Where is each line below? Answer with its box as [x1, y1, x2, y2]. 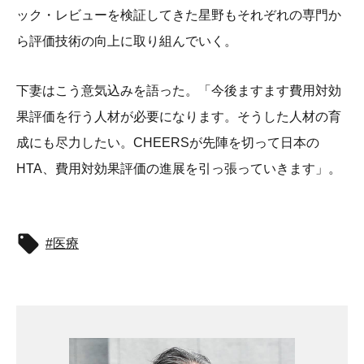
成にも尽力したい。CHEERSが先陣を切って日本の [16, 135, 319, 149]
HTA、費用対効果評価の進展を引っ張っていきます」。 [16, 161, 341, 175]
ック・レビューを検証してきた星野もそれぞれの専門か [16, 7, 341, 22]
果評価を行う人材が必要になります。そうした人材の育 [16, 109, 341, 123]
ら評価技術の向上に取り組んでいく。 [16, 33, 237, 48]
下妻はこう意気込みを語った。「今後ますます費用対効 [16, 83, 341, 97]
